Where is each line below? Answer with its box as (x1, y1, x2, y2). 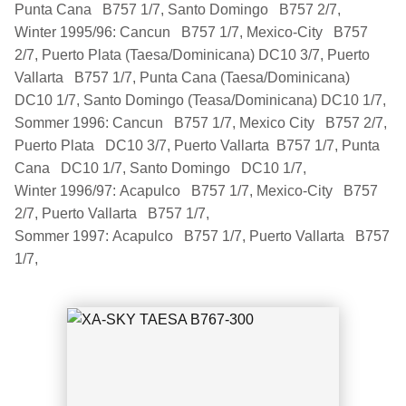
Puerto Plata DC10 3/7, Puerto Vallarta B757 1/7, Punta (14, 137, 380, 153)
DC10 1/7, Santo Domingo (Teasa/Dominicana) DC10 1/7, (14, 92, 386, 108)
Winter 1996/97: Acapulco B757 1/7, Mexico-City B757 (14, 182, 378, 198)
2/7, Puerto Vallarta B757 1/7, (14, 205, 213, 221)
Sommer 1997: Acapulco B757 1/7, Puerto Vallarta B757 (14, 227, 390, 244)
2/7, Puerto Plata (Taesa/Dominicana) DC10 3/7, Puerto (14, 46, 370, 63)
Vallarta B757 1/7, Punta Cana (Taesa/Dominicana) (14, 69, 353, 85)
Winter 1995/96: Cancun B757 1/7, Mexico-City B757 (14, 24, 368, 40)
